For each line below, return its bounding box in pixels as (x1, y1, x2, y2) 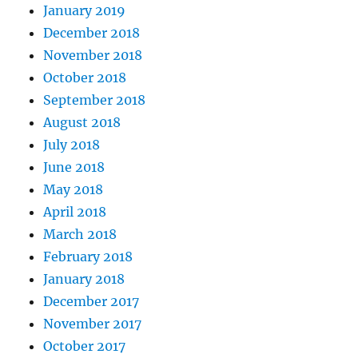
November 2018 (43, 47, 143, 64)
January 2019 (43, 2, 126, 19)
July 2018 (43, 137, 101, 153)
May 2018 (43, 181, 104, 198)
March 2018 (43, 226, 117, 243)
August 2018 (43, 114, 121, 131)
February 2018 (43, 249, 133, 265)
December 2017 (43, 293, 140, 310)
